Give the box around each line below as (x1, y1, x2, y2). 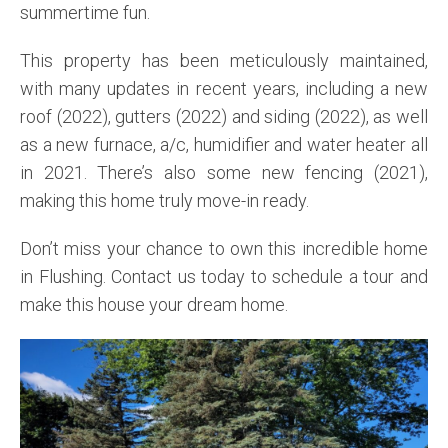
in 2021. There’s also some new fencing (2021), (20, 162, 428, 184)
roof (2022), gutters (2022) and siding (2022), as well (20, 106, 428, 128)
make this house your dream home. (20, 294, 288, 316)
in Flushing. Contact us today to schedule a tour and (20, 266, 428, 288)
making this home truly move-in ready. (20, 190, 309, 212)
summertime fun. (20, 2, 150, 24)
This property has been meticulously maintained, (20, 50, 428, 72)
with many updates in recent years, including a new (20, 78, 428, 100)
